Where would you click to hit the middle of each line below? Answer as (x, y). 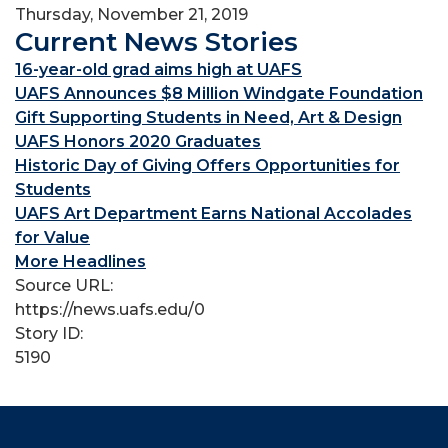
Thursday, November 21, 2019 (131, 14)
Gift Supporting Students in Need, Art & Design (208, 117)
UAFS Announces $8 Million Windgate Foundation (219, 93)
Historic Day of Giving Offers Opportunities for (207, 165)
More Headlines (80, 261)
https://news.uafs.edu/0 (110, 309)
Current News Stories (156, 42)
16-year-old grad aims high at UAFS (158, 69)
